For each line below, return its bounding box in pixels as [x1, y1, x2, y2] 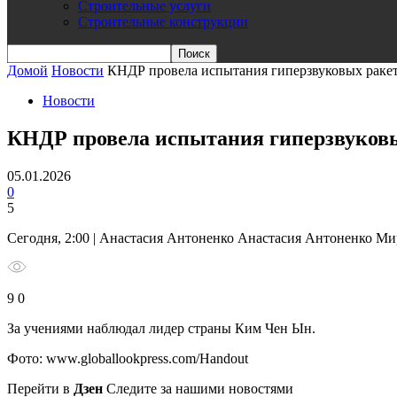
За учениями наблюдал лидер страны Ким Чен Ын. [7, 320, 315, 336]
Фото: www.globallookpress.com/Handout [7, 350, 248, 366]
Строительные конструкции [78, 14, 248, 29]
